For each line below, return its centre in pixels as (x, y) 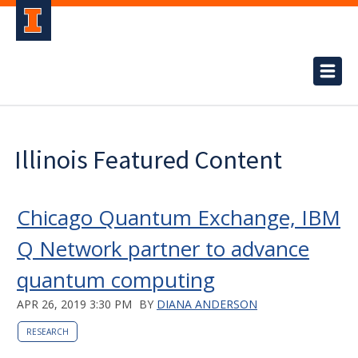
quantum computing (116, 280)
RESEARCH (48, 332)
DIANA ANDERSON (207, 304)
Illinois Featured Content (148, 160)
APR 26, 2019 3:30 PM (74, 304)
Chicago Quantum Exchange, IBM (179, 217)
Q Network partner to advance (163, 249)
